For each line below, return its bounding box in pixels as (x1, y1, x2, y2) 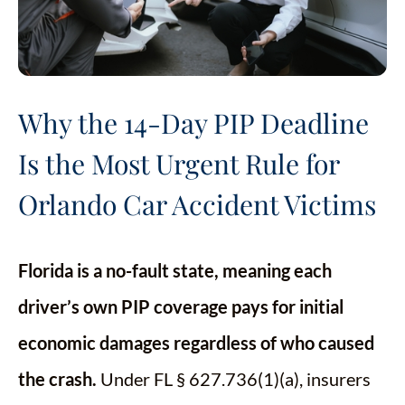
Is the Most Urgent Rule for (18, 146, 339, 183)
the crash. (18, 368, 97, 391)
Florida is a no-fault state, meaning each (18, 259, 332, 282)
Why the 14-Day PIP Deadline (18, 105, 369, 142)
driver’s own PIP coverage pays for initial (18, 296, 344, 318)
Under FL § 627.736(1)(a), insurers (97, 368, 371, 391)
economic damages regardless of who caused (18, 332, 374, 354)
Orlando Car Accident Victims (18, 186, 376, 223)
